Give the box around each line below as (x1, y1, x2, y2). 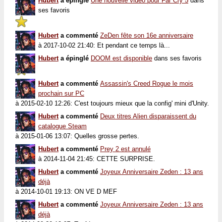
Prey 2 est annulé (100, 145, 151, 153)
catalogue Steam (38, 122, 87, 130)
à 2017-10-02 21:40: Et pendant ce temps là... (38, 41, 170, 49)
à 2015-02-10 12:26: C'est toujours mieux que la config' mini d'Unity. (15, 99, 209, 107)
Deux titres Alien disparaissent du (100, 112, 196, 120)
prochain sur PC (38, 89, 84, 97)
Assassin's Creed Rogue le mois (100, 79, 193, 87)
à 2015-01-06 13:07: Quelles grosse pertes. (15, 132, 139, 140)
